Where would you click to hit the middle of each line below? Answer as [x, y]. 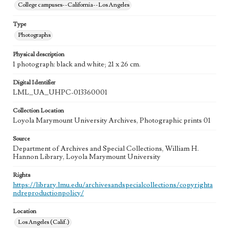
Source [21, 139]
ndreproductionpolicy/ [48, 193]
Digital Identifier [34, 83]
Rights [21, 175]
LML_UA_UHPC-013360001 [60, 93]
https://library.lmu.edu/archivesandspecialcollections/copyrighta [113, 185]
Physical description [39, 54]
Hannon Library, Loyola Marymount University [87, 157]
